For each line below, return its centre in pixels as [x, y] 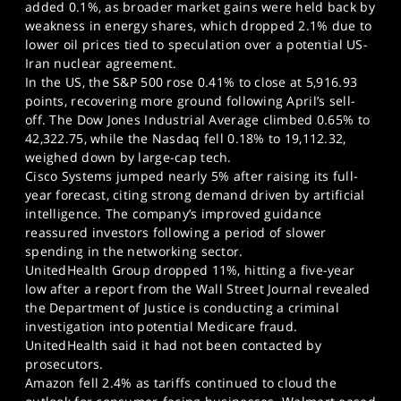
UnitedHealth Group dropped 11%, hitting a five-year [190, 270]
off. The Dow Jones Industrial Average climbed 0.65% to [198, 119]
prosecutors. [64, 364]
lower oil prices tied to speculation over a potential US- [196, 44]
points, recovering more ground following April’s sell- [191, 101]
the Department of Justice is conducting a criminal [182, 307]
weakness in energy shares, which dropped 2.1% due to [199, 26]
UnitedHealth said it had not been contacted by [173, 345]
